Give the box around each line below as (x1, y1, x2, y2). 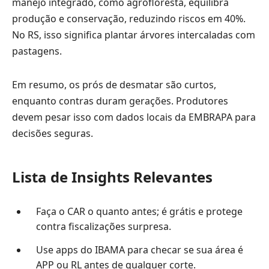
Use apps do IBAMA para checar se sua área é (35, 243, 243, 256)
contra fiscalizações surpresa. (35, 219, 171, 233)
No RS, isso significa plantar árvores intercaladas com (12, 28, 255, 42)
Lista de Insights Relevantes (12, 166, 213, 187)
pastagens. (12, 44, 62, 58)
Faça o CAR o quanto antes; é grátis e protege (35, 204, 243, 218)
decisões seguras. (12, 126, 93, 140)
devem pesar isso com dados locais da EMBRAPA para (12, 110, 256, 124)
